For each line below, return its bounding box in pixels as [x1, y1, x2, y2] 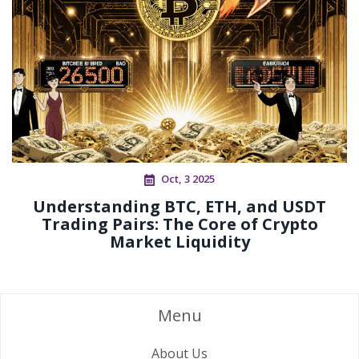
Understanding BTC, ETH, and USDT [33, 196, 326, 218]
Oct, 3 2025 [161, 171, 215, 187]
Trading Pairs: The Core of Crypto [41, 213, 318, 236]
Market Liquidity [109, 231, 250, 253]
